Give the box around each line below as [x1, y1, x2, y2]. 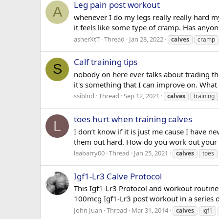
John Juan [74, 206, 102, 215]
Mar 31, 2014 [131, 206, 168, 215]
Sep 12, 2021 [124, 91, 159, 101]
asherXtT [74, 34, 100, 44]
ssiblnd [74, 91, 94, 101]
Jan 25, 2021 [134, 149, 168, 158]
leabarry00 [74, 149, 105, 158]
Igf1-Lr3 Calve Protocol [74, 170, 162, 182]
